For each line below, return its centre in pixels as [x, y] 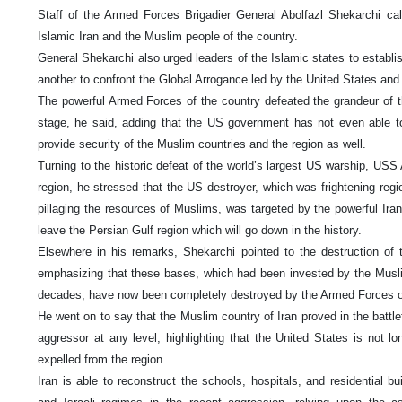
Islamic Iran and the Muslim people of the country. [168, 37]
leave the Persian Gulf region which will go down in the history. [201, 231]
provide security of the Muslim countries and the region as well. [204, 144]
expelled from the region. [104, 360]
